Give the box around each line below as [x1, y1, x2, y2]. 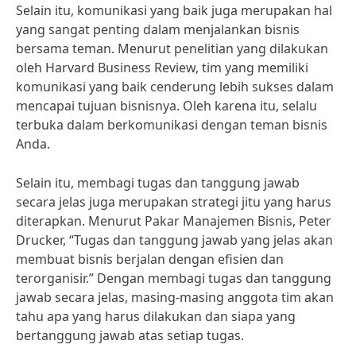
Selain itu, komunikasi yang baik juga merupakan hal [16, 2, 332, 19]
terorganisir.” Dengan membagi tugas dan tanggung [16, 269, 331, 287]
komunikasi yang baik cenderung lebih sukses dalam [16, 78, 334, 95]
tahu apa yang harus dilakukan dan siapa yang [16, 308, 296, 325]
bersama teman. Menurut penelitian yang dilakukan [16, 40, 328, 57]
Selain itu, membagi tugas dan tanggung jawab [16, 174, 300, 192]
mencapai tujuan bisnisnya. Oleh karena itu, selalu [16, 97, 317, 114]
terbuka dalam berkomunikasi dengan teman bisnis [16, 116, 327, 133]
